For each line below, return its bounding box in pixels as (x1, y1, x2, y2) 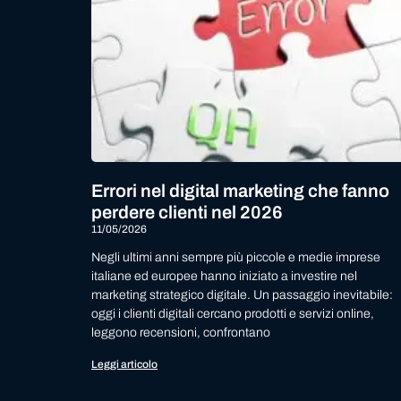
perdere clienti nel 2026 (91, 202, 283, 223)
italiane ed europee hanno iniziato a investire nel (91, 269, 357, 284)
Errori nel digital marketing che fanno (91, 181, 389, 201)
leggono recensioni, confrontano (91, 326, 270, 340)
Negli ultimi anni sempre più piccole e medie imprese (91, 251, 380, 265)
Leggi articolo (91, 358, 158, 371)
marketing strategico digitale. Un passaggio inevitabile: (91, 288, 393, 303)
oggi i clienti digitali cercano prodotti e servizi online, (91, 307, 374, 321)
